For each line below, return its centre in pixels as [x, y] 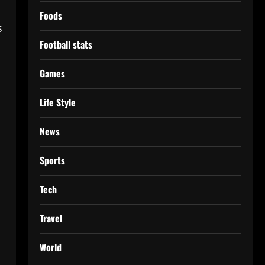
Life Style [57, 102]
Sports [52, 160]
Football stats [66, 44]
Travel [51, 218]
